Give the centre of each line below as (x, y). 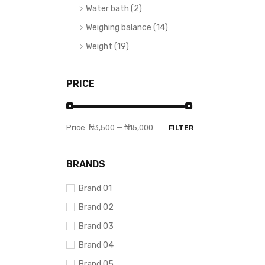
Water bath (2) (114, 9)
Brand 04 (96, 245)
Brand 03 (96, 226)
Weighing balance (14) (127, 28)
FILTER (181, 128)
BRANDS (86, 164)
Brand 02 (96, 207)
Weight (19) (107, 46)
